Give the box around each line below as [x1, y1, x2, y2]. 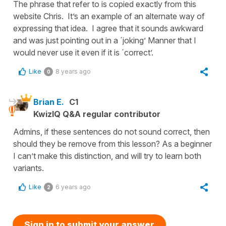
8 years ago [55, 68, 91, 75]
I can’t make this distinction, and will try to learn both [13, 151, 201, 161]
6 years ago [55, 183, 91, 191]
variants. [13, 163, 46, 173]
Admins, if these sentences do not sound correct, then [13, 127, 210, 137]
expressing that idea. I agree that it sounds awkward [13, 23, 203, 33]
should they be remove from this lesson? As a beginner [13, 139, 212, 149]
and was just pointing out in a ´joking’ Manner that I [13, 35, 196, 45]
